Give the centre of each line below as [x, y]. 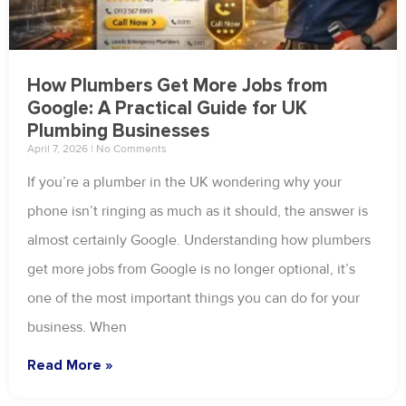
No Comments [130, 150]
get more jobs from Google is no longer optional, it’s [191, 270]
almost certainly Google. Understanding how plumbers [199, 241]
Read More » [70, 366]
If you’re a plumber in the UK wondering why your [184, 183]
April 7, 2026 [59, 150]
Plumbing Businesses [118, 131]
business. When [77, 328]
